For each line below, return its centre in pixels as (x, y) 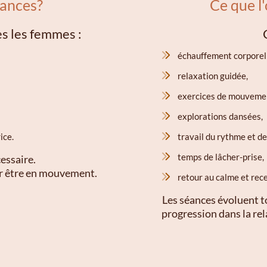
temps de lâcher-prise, (221, 157)
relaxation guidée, (212, 76)
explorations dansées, (220, 117)
